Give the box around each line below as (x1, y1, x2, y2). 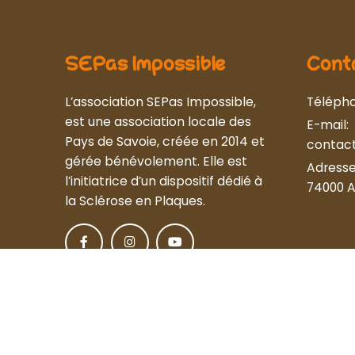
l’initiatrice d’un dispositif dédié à (65, 173, 262, 190)
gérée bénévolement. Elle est (65, 153, 247, 170)
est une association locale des (65, 113, 251, 131)
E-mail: (307, 116, 349, 134)
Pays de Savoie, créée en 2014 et (65, 133, 265, 151)
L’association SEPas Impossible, (65, 94, 256, 111)
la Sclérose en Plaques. (65, 193, 205, 210)
